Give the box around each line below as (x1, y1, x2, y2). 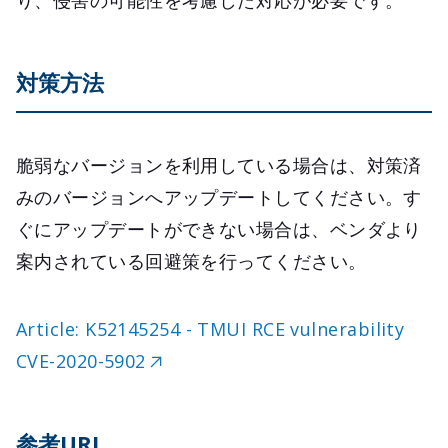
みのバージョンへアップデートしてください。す (16, 185, 422, 210)
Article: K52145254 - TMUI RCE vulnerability (16, 317, 405, 342)
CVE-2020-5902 (16, 349, 146, 374)
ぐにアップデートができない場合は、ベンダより (16, 217, 422, 242)
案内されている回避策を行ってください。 (16, 249, 367, 274)
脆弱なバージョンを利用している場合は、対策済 (16, 153, 422, 178)
